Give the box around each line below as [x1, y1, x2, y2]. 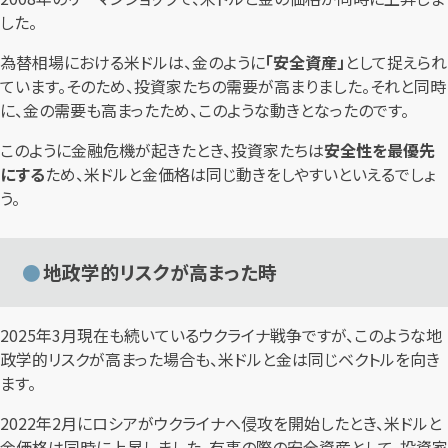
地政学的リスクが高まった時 [43, 258, 278, 286]
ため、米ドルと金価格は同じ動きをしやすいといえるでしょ [45, 161, 435, 186]
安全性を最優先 [324, 137, 435, 162]
